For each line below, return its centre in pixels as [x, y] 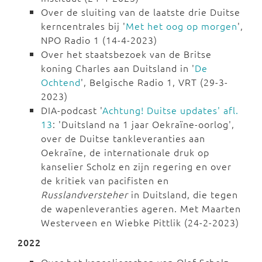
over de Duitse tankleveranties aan [123, 138]
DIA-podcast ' [72, 110]
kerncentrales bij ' [83, 26]
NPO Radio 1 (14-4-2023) [99, 40]
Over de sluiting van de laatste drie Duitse [141, 12]
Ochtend [61, 82]
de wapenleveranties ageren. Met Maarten [141, 208]
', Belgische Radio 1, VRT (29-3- [154, 82]
